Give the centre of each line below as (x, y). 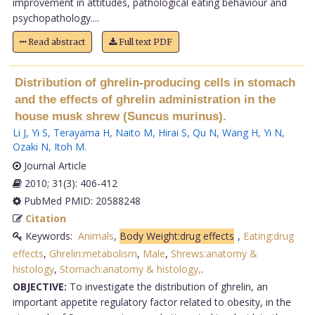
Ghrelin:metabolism (93, 253)
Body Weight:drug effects (176, 236)
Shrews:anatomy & (214, 253)
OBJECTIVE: (39, 286)
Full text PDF (144, 41)
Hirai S (172, 132)
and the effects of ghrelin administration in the (145, 99)
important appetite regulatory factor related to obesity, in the (152, 302)
